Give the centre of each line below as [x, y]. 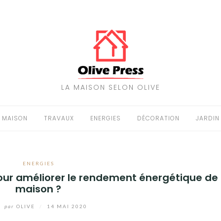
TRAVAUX [59, 118]
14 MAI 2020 [67, 206]
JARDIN [207, 118]
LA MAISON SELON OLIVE [110, 87]
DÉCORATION [158, 118]
